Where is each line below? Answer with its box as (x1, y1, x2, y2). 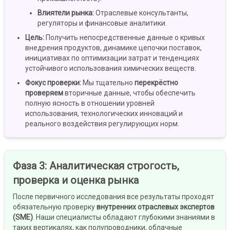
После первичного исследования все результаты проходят (13, 193, 214, 201)
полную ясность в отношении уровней (25, 99, 155, 108)
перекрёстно (135, 79, 178, 87)
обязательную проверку (13, 203, 97, 212)
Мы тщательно (83, 79, 135, 87)
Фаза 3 (13, 160, 45, 172)
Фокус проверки (25, 79, 80, 87)
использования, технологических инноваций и (25, 109, 183, 118)
